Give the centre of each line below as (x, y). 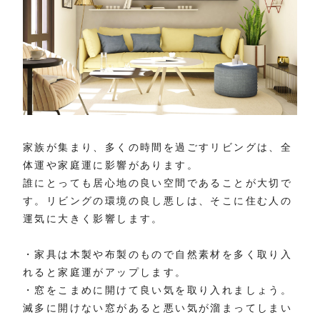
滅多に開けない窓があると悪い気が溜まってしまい (158, 308)
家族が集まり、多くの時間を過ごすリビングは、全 (158, 147)
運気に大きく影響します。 (93, 219)
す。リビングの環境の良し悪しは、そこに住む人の (158, 201)
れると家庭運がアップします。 (105, 272)
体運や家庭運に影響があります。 (111, 165)
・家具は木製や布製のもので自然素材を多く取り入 (158, 255)
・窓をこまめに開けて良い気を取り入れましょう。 (158, 290)
